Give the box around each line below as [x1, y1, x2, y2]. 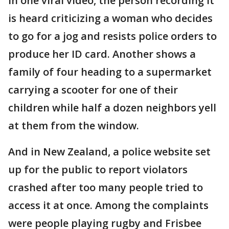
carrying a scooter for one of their [8, 83, 178, 97]
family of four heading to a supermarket [8, 65, 212, 79]
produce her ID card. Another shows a [8, 47, 196, 61]
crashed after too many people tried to [8, 180, 203, 195]
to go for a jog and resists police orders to [8, 29, 217, 43]
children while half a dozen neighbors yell [8, 101, 216, 115]
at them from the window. [8, 119, 139, 133]
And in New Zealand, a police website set [8, 145, 211, 159]
